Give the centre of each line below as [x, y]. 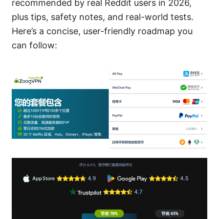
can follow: [34, 45]
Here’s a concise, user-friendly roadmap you [102, 31]
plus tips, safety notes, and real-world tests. [103, 17]
